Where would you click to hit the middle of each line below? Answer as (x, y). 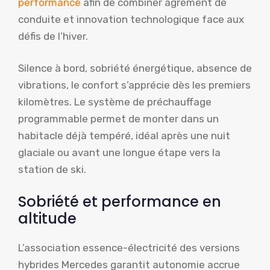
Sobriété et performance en (120, 201)
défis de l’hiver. (53, 36)
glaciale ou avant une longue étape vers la (119, 153)
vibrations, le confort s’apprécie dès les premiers (134, 85)
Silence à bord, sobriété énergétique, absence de (135, 68)
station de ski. (52, 170)
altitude (47, 218)
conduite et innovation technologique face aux (131, 19)
